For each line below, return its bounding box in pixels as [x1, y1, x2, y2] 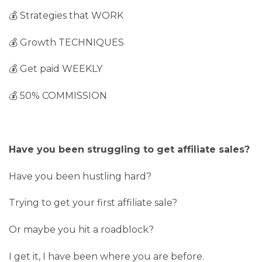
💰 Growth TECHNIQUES [9, 36, 124, 48]
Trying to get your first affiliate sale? [9, 197, 177, 209]
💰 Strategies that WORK [9, 9, 123, 21]
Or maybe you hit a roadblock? [9, 224, 154, 236]
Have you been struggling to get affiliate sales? [9, 143, 250, 155]
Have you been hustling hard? [9, 170, 151, 182]
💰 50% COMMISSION [9, 90, 107, 102]
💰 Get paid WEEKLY [9, 63, 102, 75]
